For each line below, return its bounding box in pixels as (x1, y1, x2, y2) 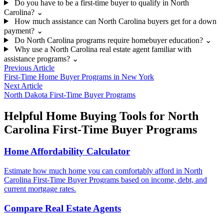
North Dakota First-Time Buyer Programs (4, 90, 135, 99)
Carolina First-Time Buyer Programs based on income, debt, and (4, 175, 207, 184)
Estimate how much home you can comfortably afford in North (4, 166, 202, 175)
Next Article (4, 81, 42, 90)
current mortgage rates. (4, 184, 76, 193)
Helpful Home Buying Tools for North (4, 109, 198, 122)
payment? (4, 26, 34, 35)
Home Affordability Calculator (4, 146, 130, 157)
